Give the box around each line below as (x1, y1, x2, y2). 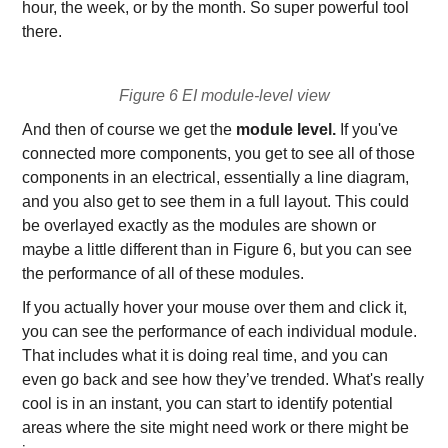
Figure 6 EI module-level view (118, 87, 330, 104)
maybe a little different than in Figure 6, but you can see (22, 241, 413, 258)
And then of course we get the (22, 121, 237, 138)
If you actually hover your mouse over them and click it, (22, 299, 408, 316)
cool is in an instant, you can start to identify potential (22, 395, 394, 412)
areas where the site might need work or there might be (22, 419, 410, 436)
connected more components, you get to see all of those (22, 145, 416, 162)
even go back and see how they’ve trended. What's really (22, 371, 425, 388)
